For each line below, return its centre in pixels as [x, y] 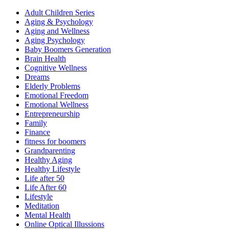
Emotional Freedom [56, 95]
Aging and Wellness [57, 31]
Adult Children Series [60, 12]
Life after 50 [44, 178]
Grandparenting [50, 150]
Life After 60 [45, 187]
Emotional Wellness [56, 104]
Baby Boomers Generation [68, 49]
